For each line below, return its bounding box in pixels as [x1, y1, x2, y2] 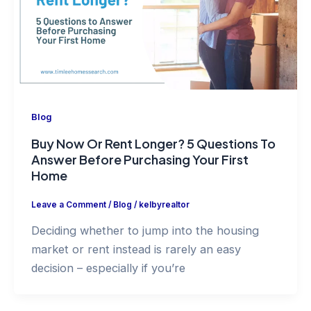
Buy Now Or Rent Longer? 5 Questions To [31, 135, 276, 151]
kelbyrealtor [138, 200, 190, 210]
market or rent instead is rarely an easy [31, 242, 241, 256]
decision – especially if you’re [31, 260, 185, 275]
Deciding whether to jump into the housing [31, 223, 259, 237]
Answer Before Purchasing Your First [31, 151, 249, 167]
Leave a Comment [31, 200, 106, 210]
